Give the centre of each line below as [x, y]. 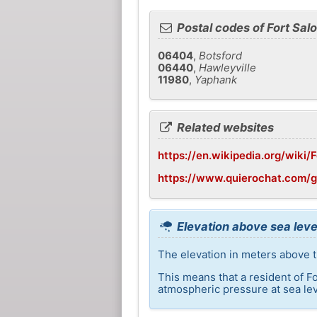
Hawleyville [227, 67]
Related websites [224, 128]
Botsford [220, 55]
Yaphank [215, 79]
